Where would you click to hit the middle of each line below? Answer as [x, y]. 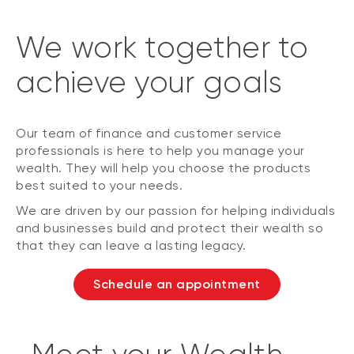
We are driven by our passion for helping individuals [175, 211]
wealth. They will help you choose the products [163, 168]
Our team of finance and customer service [149, 134]
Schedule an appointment [177, 284]
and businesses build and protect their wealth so [169, 228]
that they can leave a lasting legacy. [131, 246]
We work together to [162, 48]
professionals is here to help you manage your [160, 151]
